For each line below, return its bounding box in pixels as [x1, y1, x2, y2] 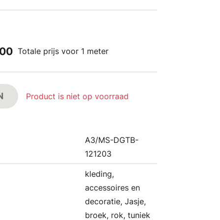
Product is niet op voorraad [26, 91, 129, 101]
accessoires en [85, 183, 140, 192]
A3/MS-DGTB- [85, 135, 138, 145]
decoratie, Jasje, [85, 196, 146, 206]
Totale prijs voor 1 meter [18, 46, 109, 56]
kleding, [85, 169, 114, 179]
